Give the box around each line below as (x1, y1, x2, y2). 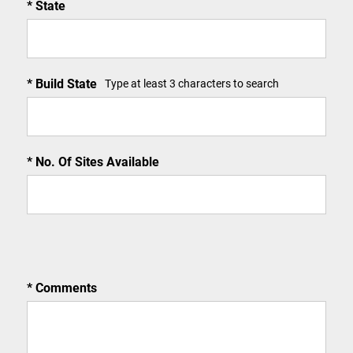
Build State (32, 75, 97, 91)
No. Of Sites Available (32, 153, 159, 169)
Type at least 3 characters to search (105, 76, 279, 91)
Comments (32, 279, 97, 295)
